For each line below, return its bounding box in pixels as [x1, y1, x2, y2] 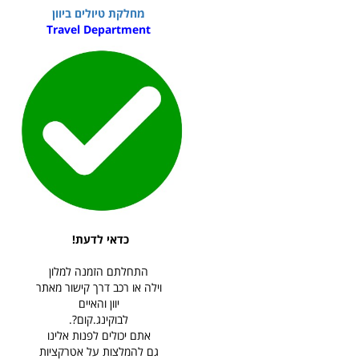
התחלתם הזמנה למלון [49, 264, 149, 280]
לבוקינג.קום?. [69, 312, 129, 328]
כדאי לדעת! [71, 232, 129, 248]
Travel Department [46, 21, 151, 37]
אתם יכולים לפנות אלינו [46, 328, 151, 344]
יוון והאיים [78, 296, 119, 312]
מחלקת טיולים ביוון [52, 5, 146, 21]
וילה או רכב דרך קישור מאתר [35, 280, 162, 296]
